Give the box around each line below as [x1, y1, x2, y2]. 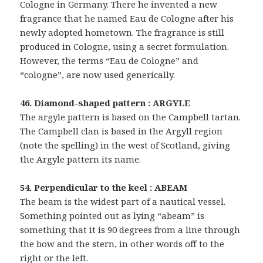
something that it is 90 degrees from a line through [20, 223, 241, 235]
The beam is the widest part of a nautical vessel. [20, 195, 226, 207]
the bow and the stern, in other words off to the [20, 237, 225, 249]
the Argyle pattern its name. [20, 153, 141, 165]
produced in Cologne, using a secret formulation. [20, 40, 230, 52]
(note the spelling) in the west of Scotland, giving [20, 139, 231, 151]
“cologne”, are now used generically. [20, 68, 176, 80]
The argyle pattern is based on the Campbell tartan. [20, 110, 241, 123]
